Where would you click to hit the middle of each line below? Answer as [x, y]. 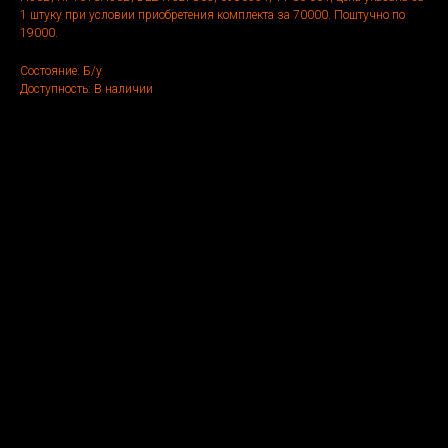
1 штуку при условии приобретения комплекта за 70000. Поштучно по [212, 15]
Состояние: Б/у [61, 71]
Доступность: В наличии [86, 89]
